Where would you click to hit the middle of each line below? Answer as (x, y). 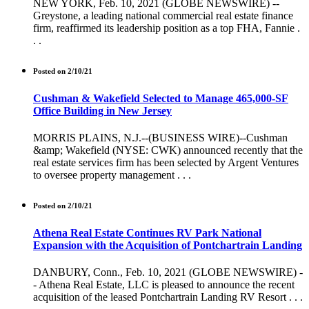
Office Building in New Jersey (102, 110)
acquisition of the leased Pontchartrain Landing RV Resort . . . (168, 297)
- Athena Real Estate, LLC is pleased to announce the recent (164, 285)
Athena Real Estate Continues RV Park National (147, 232)
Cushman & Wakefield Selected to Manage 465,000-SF (161, 98)
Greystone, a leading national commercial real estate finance (163, 15)
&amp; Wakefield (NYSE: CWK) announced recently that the (168, 150)
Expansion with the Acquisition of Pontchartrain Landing (168, 245)
